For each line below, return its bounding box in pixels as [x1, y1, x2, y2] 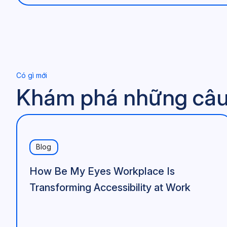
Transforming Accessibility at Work [29, 181, 191, 194]
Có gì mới [16, 71, 47, 80]
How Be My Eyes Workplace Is [29, 165, 175, 177]
